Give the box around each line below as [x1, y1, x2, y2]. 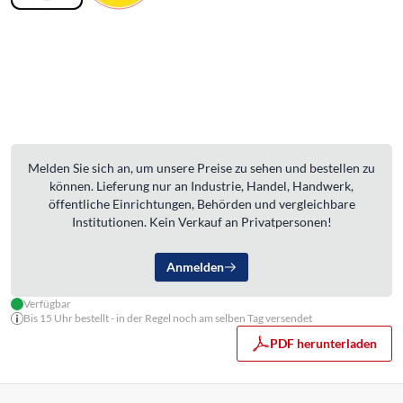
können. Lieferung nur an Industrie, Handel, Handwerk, [49, 177, 354, 193]
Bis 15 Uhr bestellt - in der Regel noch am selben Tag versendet [23, 310, 312, 325]
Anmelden [166, 258, 224, 274]
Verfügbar [23, 296, 71, 310]
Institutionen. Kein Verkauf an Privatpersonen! [71, 213, 332, 229]
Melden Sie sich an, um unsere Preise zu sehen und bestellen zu [28, 159, 375, 175]
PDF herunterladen [270, 335, 377, 351]
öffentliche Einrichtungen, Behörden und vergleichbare [48, 195, 355, 211]
